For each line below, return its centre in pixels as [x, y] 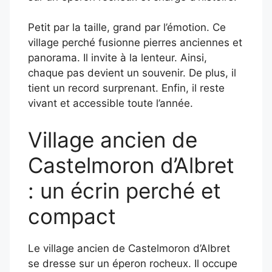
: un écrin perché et [124, 190]
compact [72, 216]
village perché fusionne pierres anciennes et [135, 42]
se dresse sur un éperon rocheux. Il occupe [133, 263]
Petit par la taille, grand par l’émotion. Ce [127, 27]
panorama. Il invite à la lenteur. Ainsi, [117, 58]
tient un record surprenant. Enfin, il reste [126, 88]
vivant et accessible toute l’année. [110, 103]
